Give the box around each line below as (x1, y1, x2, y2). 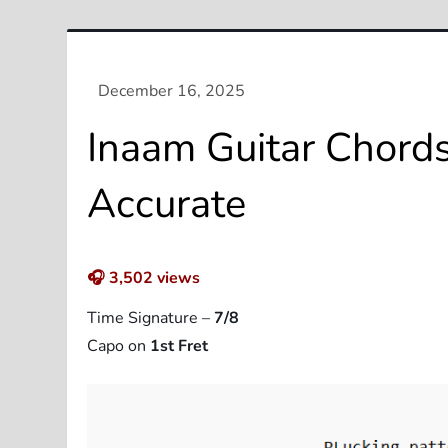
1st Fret (150, 334, 209, 357)
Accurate (87, 176, 247, 231)
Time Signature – (87, 306, 215, 329)
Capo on (87, 334, 151, 357)
